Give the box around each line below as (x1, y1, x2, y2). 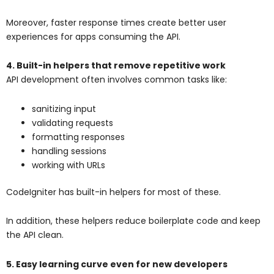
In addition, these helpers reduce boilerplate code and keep (6, 215, 261, 228)
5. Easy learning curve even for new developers (6, 257, 228, 270)
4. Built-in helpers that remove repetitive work (6, 59, 226, 72)
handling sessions (32, 144, 106, 157)
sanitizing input (32, 102, 96, 115)
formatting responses (32, 130, 125, 143)
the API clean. (6, 229, 64, 242)
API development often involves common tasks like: (6, 73, 227, 86)
